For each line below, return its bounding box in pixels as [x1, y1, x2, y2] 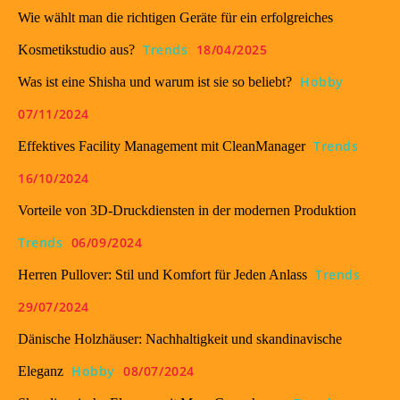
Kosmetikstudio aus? [18, 41, 135, 57]
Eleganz [18, 362, 63, 379]
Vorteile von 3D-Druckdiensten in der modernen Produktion [18, 202, 356, 218]
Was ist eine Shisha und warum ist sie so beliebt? [18, 73, 292, 89]
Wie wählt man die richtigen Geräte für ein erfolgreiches [18, 9, 333, 25]
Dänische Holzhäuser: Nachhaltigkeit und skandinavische [18, 330, 342, 346]
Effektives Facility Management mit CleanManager [18, 137, 305, 154]
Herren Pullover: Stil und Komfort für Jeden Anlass [18, 266, 307, 282]
